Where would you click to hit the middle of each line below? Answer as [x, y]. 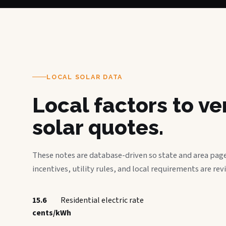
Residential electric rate [102, 200]
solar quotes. [98, 127]
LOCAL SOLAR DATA [84, 77]
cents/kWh [52, 213]
